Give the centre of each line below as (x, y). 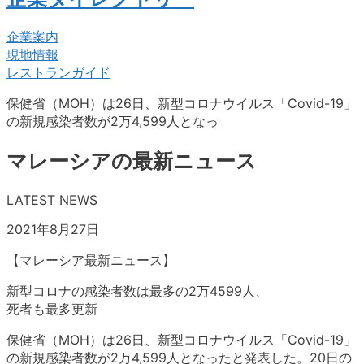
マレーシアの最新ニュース (132, 161)
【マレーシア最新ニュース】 (91, 260)
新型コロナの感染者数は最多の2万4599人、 (137, 290)
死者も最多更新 (52, 308)
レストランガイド (58, 73)
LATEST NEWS (52, 199)
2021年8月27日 (53, 229)
